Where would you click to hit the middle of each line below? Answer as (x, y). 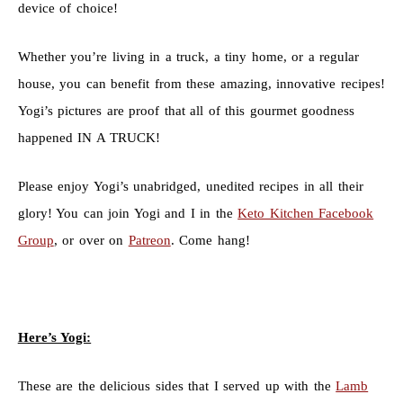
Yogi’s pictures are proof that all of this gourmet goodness (186, 111)
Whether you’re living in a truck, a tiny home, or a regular (188, 57)
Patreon (149, 241)
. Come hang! (210, 241)
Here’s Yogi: (54, 338)
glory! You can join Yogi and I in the (128, 214)
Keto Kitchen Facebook (306, 214)
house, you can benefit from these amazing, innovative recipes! (201, 84)
